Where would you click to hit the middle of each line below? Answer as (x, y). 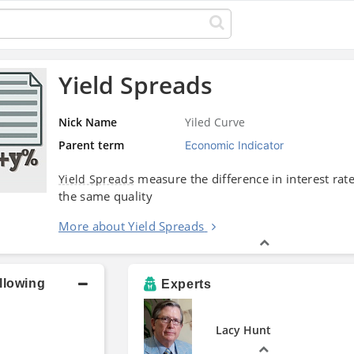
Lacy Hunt (243, 330)
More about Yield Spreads (132, 226)
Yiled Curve (215, 122)
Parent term (91, 145)
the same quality (105, 196)
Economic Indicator (235, 145)
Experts (186, 284)
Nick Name (88, 122)
